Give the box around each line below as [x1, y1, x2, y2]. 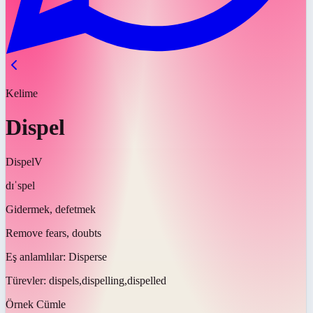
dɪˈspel [6, 179, 35, 191]
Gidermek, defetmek [6, 203, 96, 215]
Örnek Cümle [6, 298, 66, 310]
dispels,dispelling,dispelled [49, 274, 166, 286]
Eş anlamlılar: [6, 250, 68, 263]
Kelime [6, 87, 38, 99]
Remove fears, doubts [6, 226, 101, 239]
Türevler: [6, 274, 49, 286]
